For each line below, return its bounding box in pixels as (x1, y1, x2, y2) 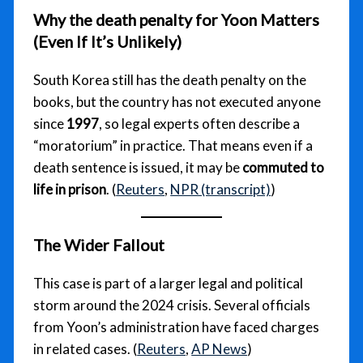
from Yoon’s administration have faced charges (33, 318, 320, 335)
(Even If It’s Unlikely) (33, 32, 182, 51)
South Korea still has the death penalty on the (33, 70, 307, 88)
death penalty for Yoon (96, 10, 258, 29)
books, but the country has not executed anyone (33, 92, 322, 110)
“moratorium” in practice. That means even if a (33, 136, 314, 154)
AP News (191, 340, 248, 357)
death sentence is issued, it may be (33, 158, 243, 176)
